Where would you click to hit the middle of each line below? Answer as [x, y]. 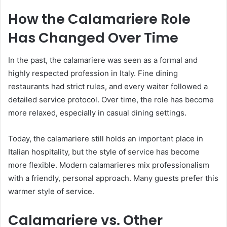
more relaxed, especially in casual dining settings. [97, 113]
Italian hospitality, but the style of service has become [104, 152]
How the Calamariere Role [99, 19]
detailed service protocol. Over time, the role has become [111, 100]
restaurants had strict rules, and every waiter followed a [108, 87]
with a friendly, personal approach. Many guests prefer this [113, 178]
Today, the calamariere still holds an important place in [106, 139]
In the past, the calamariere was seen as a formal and [103, 60]
